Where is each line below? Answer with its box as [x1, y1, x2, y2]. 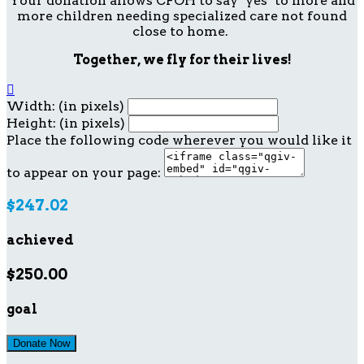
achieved [6, 232, 74, 248]
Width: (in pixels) [6, 97, 124, 114]
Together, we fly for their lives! [72, 51, 292, 67]
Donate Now [13, 336, 70, 349]
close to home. [132, 23, 232, 39]
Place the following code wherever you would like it [6, 132, 352, 148]
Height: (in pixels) [6, 115, 125, 131]
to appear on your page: [6, 164, 161, 180]
